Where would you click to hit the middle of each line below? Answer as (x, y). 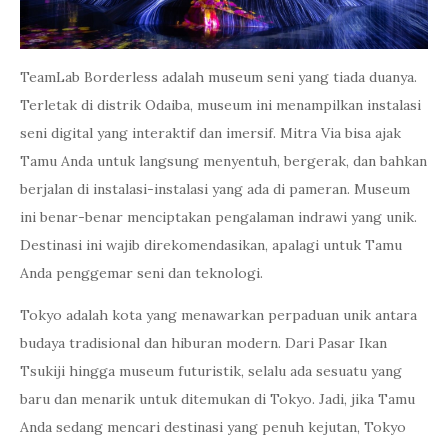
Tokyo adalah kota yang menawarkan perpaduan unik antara (218, 315)
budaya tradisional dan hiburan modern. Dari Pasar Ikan (203, 343)
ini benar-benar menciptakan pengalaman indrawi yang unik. (218, 217)
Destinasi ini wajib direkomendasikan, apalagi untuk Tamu (211, 245)
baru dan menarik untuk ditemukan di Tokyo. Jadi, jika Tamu (217, 399)
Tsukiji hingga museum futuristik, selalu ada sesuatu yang (211, 371)
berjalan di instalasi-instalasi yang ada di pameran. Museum (215, 189)
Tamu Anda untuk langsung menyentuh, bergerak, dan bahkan (223, 161)
